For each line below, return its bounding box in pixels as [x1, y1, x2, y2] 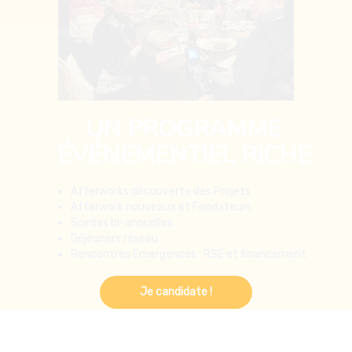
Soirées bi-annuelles [71, 142, 173, 156]
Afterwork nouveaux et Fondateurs [71, 126, 251, 141]
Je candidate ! [140, 284, 212, 299]
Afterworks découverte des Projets [71, 111, 251, 125]
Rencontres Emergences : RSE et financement [71, 174, 306, 188]
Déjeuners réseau [71, 158, 158, 172]
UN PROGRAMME [86, 39, 281, 72]
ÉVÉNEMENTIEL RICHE [57, 65, 311, 98]
